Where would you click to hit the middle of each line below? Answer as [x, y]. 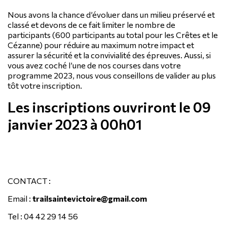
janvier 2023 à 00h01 [75, 124]
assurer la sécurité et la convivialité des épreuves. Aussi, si [109, 55]
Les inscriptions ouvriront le [100, 107]
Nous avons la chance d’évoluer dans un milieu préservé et [111, 14]
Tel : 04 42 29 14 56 [43, 216]
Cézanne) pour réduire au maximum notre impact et [101, 45]
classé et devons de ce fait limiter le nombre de [91, 24]
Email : [20, 198]
